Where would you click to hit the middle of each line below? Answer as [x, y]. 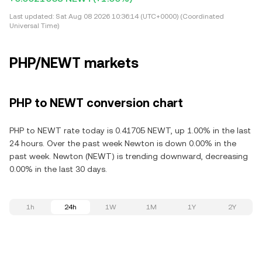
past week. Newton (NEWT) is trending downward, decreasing [129, 156]
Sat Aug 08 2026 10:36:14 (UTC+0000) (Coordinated [139, 16]
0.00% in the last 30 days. [58, 169]
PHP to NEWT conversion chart [96, 103]
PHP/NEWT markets [74, 63]
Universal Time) [34, 26]
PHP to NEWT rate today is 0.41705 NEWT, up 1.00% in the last [130, 130]
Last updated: [32, 16]
